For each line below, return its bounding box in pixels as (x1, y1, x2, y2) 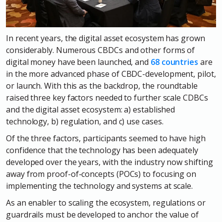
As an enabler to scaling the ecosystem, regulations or (6, 197, 206, 209)
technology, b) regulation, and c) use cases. (6, 116, 166, 127)
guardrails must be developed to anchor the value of (6, 209, 199, 221)
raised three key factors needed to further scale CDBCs (6, 92, 208, 104)
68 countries (150, 56, 199, 68)
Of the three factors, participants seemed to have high (6, 133, 206, 144)
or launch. (6, 80, 43, 92)
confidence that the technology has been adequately (6, 145, 199, 156)
